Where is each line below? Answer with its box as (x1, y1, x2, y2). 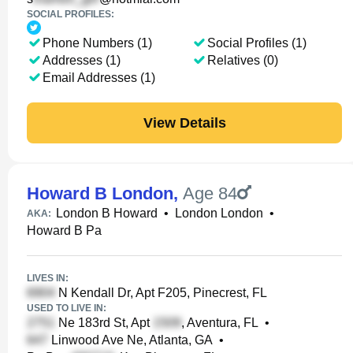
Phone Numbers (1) (43, 36, 152, 50)
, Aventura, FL (181, 316, 258, 329)
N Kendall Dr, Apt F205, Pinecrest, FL (55, 286, 267, 299)
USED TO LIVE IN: (27, 303, 106, 314)
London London (175, 206, 263, 220)
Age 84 (183, 184, 237, 203)
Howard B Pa (27, 224, 102, 237)
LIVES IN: (27, 273, 69, 284)
